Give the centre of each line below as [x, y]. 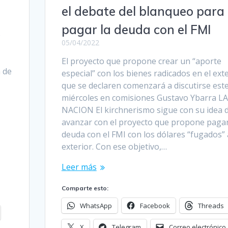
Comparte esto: [85, 188]
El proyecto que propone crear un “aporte [141, 61]
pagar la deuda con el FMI [136, 29]
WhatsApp [96, 205]
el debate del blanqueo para [143, 11]
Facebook [155, 205]
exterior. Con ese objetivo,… [114, 146]
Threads [211, 205]
